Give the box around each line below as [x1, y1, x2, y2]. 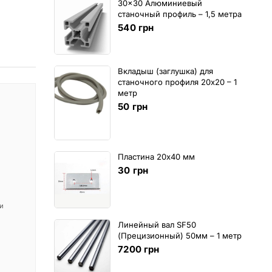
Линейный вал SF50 [118, 220, 197, 230]
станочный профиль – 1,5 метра [118, 8, 242, 19]
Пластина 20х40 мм [118, 152, 195, 162]
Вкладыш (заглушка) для [118, 66, 214, 76]
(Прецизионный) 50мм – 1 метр [118, 231, 242, 241]
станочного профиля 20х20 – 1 [118, 76, 237, 87]
